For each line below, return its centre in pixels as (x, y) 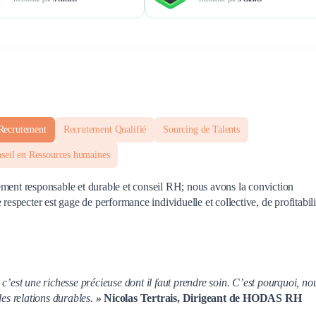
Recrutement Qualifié (105, 129)
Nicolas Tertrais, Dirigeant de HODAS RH (203, 298)
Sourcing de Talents (201, 129)
